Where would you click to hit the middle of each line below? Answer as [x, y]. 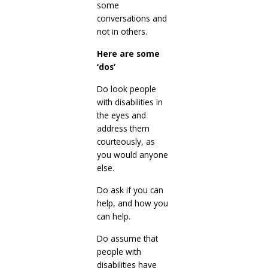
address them [123, 128]
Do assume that [127, 238]
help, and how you [132, 203]
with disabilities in [130, 102]
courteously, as [126, 141]
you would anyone [132, 154]
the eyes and [121, 115]
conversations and [132, 18]
